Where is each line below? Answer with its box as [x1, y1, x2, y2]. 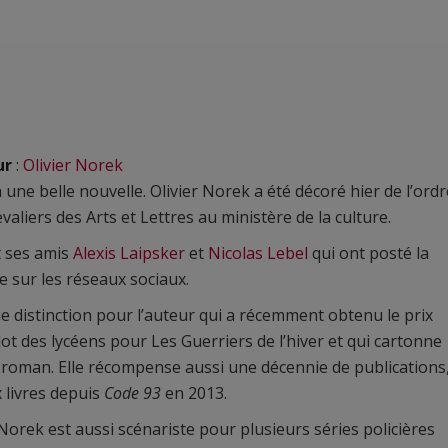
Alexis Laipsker [73, 242, 185, 264]
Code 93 [104, 382, 161, 404]
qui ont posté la [308, 242, 429, 264]
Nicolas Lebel [208, 242, 308, 264]
